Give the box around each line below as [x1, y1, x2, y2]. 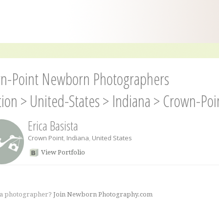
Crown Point [27, 133, 64, 142]
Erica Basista [27, 117, 78, 134]
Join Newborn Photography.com [53, 191, 153, 198]
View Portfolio [41, 149, 85, 156]
